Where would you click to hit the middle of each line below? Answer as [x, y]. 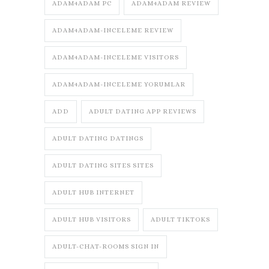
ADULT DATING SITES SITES [103, 166]
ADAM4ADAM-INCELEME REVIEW [113, 31]
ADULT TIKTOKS [180, 220]
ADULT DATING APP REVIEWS [143, 112]
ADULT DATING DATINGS [98, 139]
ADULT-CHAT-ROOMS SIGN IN [106, 247]
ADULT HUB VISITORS [92, 220]
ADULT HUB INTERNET [93, 193]
